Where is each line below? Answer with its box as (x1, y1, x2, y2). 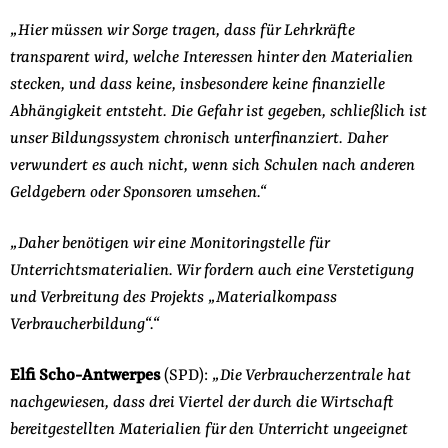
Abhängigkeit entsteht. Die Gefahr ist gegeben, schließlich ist (9, 102, 427, 121)
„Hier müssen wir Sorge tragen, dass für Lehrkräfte (9, 21, 355, 40)
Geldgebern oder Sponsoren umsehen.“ (9, 183, 267, 202)
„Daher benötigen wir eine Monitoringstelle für (9, 234, 329, 253)
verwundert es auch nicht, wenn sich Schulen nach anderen (9, 156, 415, 175)
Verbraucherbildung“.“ (9, 315, 160, 334)
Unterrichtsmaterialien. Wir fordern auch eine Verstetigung (9, 261, 414, 280)
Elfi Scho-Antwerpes (9, 366, 160, 385)
